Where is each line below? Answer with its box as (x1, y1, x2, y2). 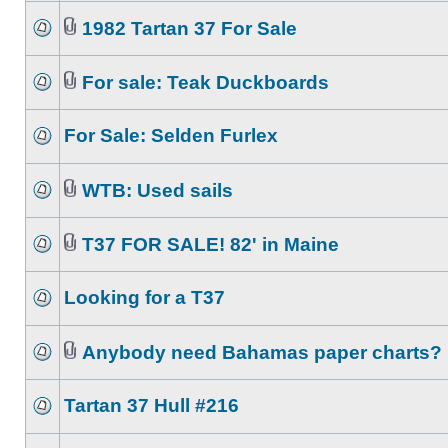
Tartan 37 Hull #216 (64, 395, 239, 416)
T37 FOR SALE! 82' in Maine (82, 234, 339, 255)
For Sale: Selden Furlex (64, 125, 278, 146)
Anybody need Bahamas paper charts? (82, 342, 442, 363)
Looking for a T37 (64, 287, 225, 308)
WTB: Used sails (82, 180, 233, 201)
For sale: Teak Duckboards (82, 72, 329, 93)
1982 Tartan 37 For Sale (82, 18, 297, 39)
